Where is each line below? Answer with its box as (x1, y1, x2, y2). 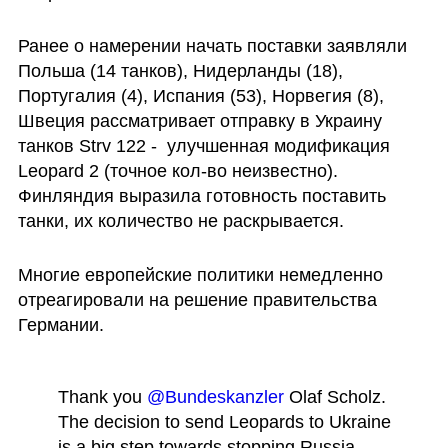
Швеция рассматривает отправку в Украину (17, 111, 382, 132)
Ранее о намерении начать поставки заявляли (17, 36, 407, 57)
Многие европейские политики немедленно (17, 265, 383, 286)
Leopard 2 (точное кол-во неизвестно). (17, 161, 338, 182)
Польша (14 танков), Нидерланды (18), (17, 61, 343, 82)
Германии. (17, 315, 104, 336)
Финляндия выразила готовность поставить (17, 186, 386, 207)
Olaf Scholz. (283, 386, 386, 407)
